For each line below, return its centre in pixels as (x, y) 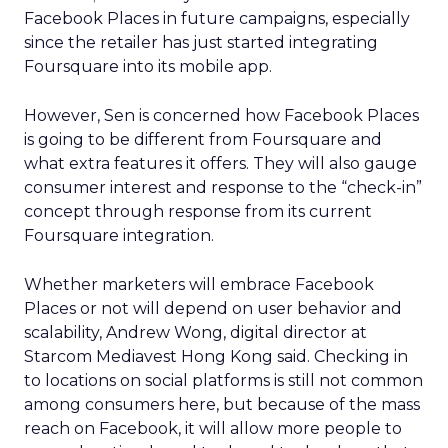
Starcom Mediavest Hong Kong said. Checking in (216, 356)
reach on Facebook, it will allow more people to (213, 428)
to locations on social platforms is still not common (223, 380)
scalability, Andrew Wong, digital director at (195, 332)
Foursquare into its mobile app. (148, 66)
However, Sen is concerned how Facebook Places (221, 115)
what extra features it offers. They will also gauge (220, 163)
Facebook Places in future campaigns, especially (217, 18)
